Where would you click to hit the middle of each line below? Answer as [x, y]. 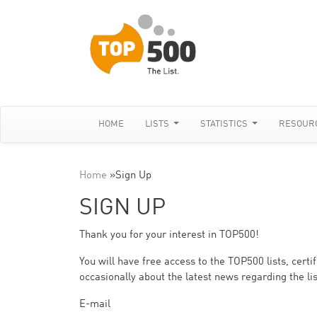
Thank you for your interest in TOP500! [169, 235]
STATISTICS [225, 124]
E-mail [95, 305]
